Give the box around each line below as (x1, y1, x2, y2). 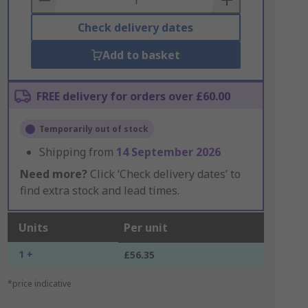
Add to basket (102, 47, 180, 63)
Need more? (19, 166, 87, 181)
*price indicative (7, 278, 71, 289)
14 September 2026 (115, 144, 221, 159)
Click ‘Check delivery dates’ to (87, 166, 241, 181)
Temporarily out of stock (38, 123, 148, 135)
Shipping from (38, 144, 116, 159)
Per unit (123, 220, 168, 235)
